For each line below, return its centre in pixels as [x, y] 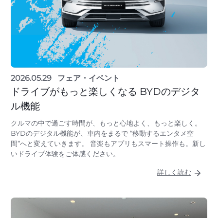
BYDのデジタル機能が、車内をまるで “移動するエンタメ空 [102, 134]
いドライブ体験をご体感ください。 [65, 154]
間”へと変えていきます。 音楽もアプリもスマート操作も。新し [108, 144]
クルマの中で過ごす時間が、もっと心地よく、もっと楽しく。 [106, 123]
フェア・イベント [89, 78]
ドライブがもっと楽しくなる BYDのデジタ [105, 92]
